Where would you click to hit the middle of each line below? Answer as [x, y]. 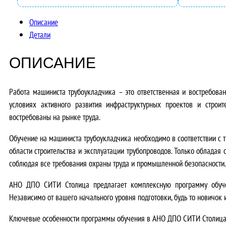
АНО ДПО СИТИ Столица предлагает [70, 184]
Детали [40, 35]
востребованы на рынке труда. [55, 117]
